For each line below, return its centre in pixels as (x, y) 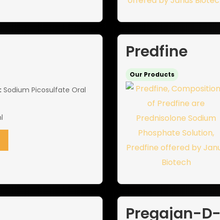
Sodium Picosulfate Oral (43, 90)
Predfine (157, 52)
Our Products (152, 75)
